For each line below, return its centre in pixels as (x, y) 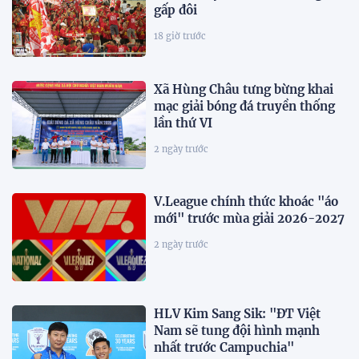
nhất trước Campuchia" (224, 348)
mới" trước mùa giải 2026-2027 (250, 219)
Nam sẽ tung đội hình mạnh (237, 331)
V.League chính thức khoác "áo (246, 202)
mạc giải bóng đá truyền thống (245, 106)
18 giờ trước (180, 36)
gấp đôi (176, 10)
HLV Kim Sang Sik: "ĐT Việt (238, 314)
